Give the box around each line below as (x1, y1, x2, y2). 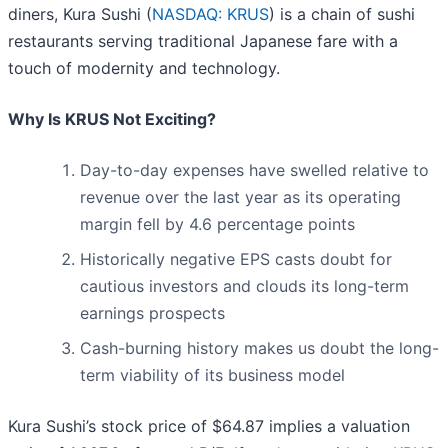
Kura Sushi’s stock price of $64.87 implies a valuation (8, 416, 410, 437)
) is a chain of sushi (269, 4, 415, 25)
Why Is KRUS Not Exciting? (8, 109, 216, 130)
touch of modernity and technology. (8, 58, 280, 79)
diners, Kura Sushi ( (8, 4, 152, 25)
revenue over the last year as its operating (80, 187, 401, 208)
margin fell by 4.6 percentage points (80, 214, 355, 235)
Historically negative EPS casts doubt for (80, 249, 392, 270)
